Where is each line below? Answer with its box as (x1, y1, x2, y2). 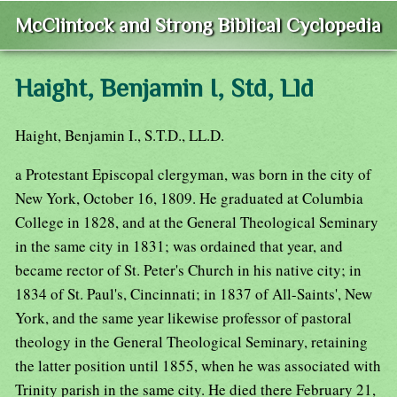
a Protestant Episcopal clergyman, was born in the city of (15, 164, 371, 185)
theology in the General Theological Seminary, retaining (15, 331, 368, 353)
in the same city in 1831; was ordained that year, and (15, 236, 343, 257)
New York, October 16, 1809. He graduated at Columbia (15, 188, 363, 209)
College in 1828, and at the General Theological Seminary (15, 212, 378, 233)
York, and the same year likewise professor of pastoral (15, 307, 352, 329)
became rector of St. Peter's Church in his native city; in (15, 260, 362, 281)
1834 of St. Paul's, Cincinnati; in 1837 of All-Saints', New (15, 284, 372, 305)
